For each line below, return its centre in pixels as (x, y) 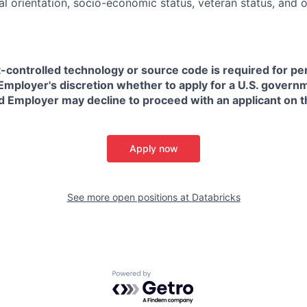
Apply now (153, 148)
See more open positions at (129, 197)
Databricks (216, 197)
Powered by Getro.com (172, 277)
